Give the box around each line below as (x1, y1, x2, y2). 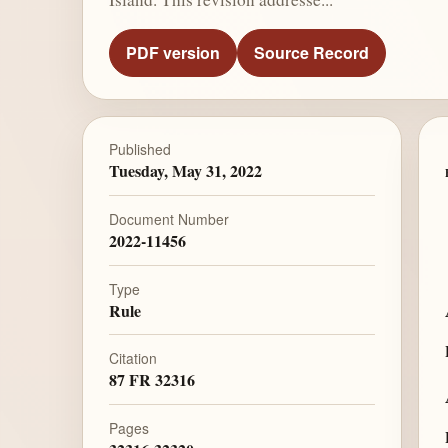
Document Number (108, 208, 229, 229)
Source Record (253, 41, 369, 65)
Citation (108, 348, 157, 369)
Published (108, 139, 171, 160)
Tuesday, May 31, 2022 (108, 159, 262, 183)
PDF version (125, 41, 220, 65)
